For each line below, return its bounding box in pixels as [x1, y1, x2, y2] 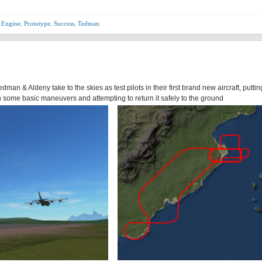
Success [54, 20, 74, 27]
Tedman [78, 20, 99, 27]
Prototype [24, 20, 50, 27]
